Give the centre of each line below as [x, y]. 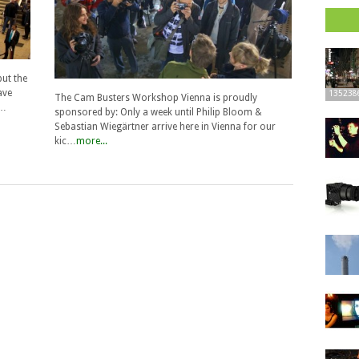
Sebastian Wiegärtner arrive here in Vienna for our [165, 126]
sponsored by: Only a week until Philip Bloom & [158, 112]
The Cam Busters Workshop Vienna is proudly [156, 97]
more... [92, 141]
